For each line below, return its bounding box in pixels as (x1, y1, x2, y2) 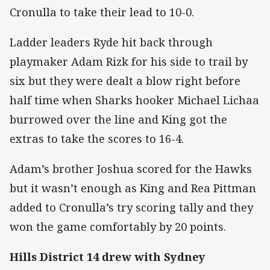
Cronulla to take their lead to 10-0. (10, 4, 200, 19)
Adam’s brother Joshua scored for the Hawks (10, 162, 252, 177)
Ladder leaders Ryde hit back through (10, 34, 213, 49)
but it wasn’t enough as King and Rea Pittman (10, 181, 256, 196)
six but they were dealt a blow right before (10, 73, 240, 88)
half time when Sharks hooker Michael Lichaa (10, 92, 259, 107)
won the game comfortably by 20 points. (10, 219, 226, 234)
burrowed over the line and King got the (10, 111, 227, 127)
